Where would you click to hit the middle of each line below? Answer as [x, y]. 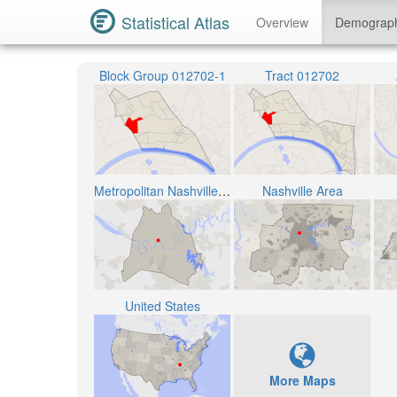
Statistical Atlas [175, 22]
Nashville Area [302, 191]
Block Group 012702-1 [162, 75]
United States [162, 306]
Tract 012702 [302, 75]
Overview [282, 22]
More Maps [302, 380]
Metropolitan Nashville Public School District [224, 191]
